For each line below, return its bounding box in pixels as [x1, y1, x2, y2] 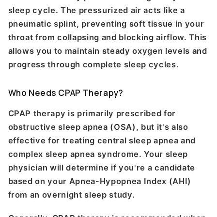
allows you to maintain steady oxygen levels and [8, 46, 207, 56]
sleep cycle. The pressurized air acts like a [8, 5, 185, 15]
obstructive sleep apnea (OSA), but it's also [8, 122, 188, 132]
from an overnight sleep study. [8, 189, 135, 200]
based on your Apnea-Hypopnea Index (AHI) [8, 176, 191, 186]
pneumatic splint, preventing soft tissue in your [8, 19, 204, 29]
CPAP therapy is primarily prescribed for [8, 108, 176, 118]
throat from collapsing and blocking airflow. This [8, 32, 207, 43]
